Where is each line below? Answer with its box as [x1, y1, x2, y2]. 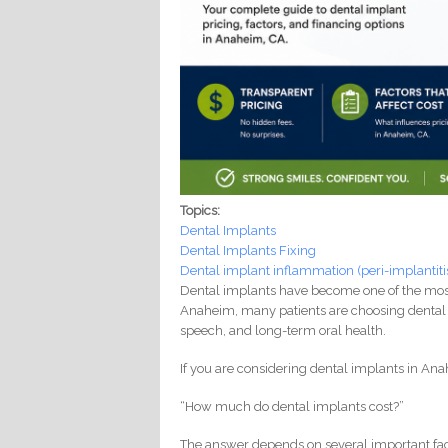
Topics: [180, 203, 224, 219]
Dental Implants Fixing [180, 243, 317, 259]
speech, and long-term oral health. [180, 323, 387, 339]
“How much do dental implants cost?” [180, 399, 405, 415]
